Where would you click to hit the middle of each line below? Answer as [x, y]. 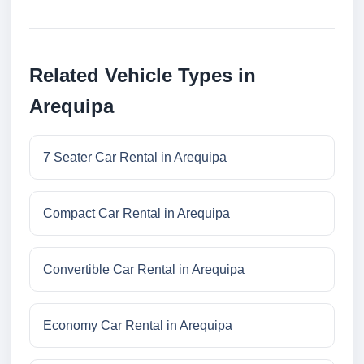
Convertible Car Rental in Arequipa [144, 270]
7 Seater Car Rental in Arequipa [135, 158]
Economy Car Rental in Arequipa [138, 326]
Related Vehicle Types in [143, 76]
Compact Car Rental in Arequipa [136, 214]
